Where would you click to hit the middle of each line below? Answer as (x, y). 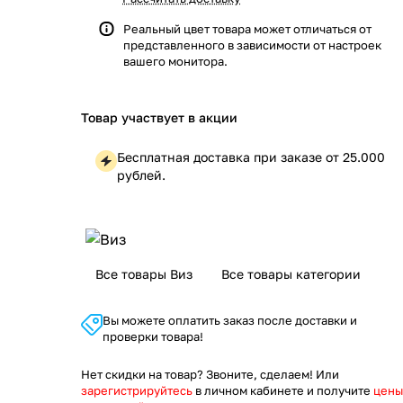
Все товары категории (291, 274)
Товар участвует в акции (159, 117)
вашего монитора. (175, 61)
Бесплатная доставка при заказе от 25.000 (251, 157)
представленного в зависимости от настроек (252, 45)
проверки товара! (153, 336)
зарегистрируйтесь (137, 390)
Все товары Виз (144, 274)
